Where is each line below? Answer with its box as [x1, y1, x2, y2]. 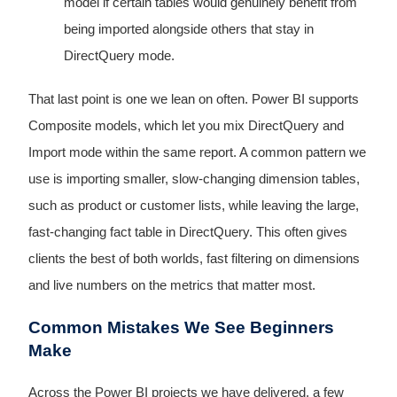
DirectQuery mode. [63, 49, 175, 63]
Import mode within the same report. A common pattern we [27, 145, 366, 160]
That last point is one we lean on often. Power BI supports [27, 92, 359, 107]
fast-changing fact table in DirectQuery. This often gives [27, 225, 347, 240]
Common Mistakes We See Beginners [27, 318, 334, 338]
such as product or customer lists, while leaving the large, [27, 198, 359, 214]
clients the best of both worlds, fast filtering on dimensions [27, 252, 360, 267]
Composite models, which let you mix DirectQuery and [27, 119, 344, 134]
